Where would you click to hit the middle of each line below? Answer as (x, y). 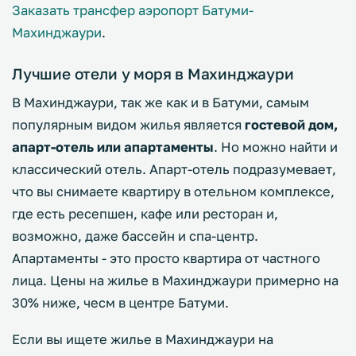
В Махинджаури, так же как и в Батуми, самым (161, 103)
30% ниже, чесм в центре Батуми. (120, 303)
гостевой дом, (291, 125)
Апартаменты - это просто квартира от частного (166, 258)
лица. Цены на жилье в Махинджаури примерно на (175, 281)
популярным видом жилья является (128, 125)
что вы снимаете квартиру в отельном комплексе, (173, 192)
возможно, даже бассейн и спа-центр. (135, 236)
